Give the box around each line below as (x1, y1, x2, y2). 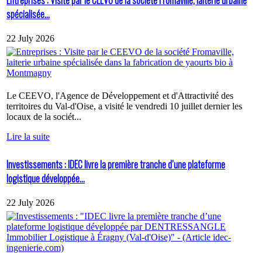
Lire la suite (6, 131, 50, 142)
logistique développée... (6, 171, 85, 186)
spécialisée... (6, 6, 50, 21)
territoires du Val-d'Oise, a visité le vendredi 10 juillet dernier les (6, 101, 242, 111)
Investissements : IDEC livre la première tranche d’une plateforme (6, 157, 225, 172)
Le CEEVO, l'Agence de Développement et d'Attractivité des (6, 90, 233, 101)
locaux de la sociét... (6, 111, 81, 122)
